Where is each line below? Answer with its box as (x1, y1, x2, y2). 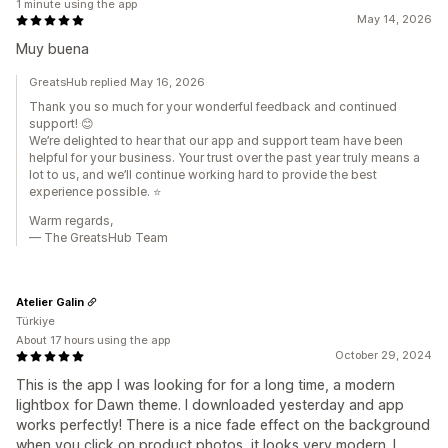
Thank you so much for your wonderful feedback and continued (29, 99, 397, 115)
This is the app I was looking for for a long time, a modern (16, 376, 395, 394)
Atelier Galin (16, 294, 84, 309)
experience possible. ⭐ (29, 184, 161, 200)
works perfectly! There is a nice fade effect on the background (16, 416, 430, 434)
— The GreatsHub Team (29, 230, 168, 246)
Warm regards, (29, 213, 113, 229)
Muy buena (16, 40, 89, 58)
